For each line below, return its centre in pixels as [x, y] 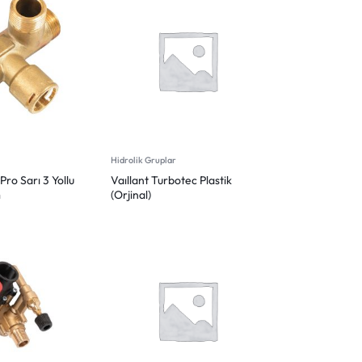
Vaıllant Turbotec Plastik [171, 180]
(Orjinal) [131, 194]
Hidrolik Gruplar [143, 160]
